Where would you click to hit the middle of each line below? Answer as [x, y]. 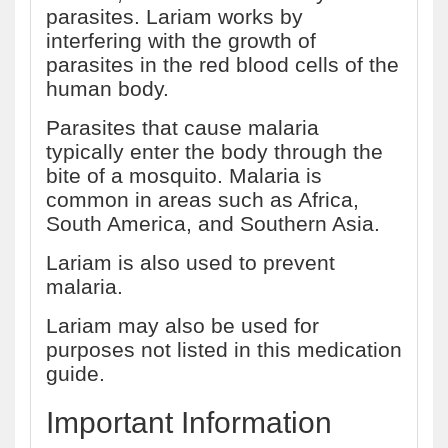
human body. [107, 88]
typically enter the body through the [214, 151]
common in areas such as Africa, [202, 199]
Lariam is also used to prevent [190, 262]
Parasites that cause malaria [182, 127]
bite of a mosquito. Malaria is [184, 175]
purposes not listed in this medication [224, 349]
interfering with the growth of [181, 40]
